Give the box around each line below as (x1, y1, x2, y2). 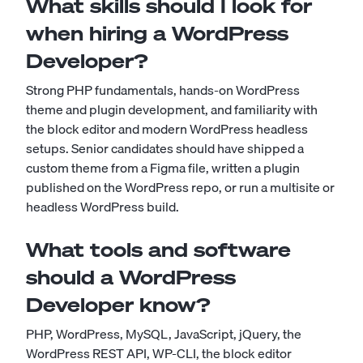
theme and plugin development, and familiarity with (26, 99, 318, 121)
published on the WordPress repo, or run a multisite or (26, 177, 335, 199)
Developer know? (26, 292, 211, 318)
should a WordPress (26, 264, 236, 291)
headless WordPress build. (26, 196, 179, 218)
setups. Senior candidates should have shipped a (26, 138, 304, 160)
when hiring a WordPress (26, 20, 288, 47)
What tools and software (26, 237, 291, 263)
